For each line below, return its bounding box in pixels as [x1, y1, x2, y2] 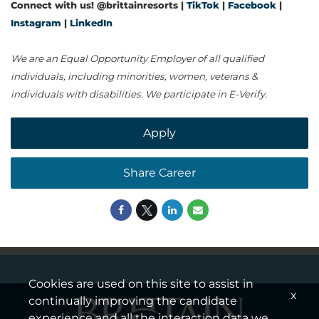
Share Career [123, 166, 196, 180]
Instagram [11, 17, 61, 29]
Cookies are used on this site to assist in [28, 277, 253, 291]
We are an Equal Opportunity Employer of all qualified [11, 53, 264, 65]
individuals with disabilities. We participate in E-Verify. [11, 88, 267, 100]
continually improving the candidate [28, 294, 237, 308]
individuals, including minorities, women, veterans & [11, 70, 258, 83]
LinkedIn [70, 17, 113, 29]
